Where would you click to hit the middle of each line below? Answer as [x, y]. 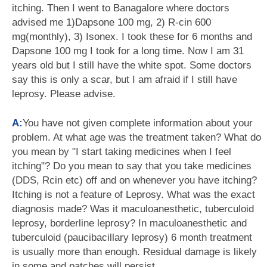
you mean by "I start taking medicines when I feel [122, 152]
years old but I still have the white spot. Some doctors [132, 65]
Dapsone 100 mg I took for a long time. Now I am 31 [128, 51]
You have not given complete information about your [138, 123]
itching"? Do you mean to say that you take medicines [132, 166]
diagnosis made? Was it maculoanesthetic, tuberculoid [133, 209]
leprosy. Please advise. [64, 94]
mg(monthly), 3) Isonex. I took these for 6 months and [132, 37]
